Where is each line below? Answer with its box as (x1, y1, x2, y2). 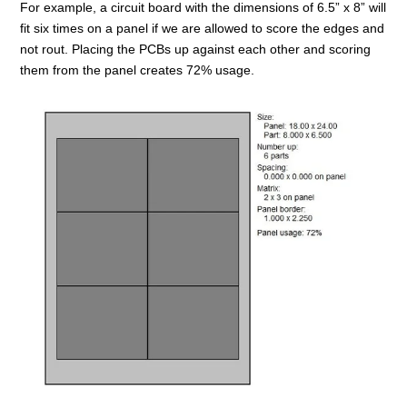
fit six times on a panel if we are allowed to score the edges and (20, 20, 385, 35)
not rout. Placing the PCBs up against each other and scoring (20, 41, 372, 56)
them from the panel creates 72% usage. (20, 62, 255, 77)
